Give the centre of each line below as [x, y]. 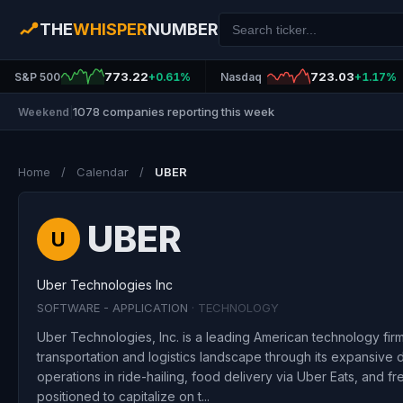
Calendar [103, 172]
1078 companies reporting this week [174, 112]
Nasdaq [241, 76]
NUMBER [183, 29]
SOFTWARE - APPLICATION [114, 308]
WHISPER [110, 29]
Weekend [44, 112]
